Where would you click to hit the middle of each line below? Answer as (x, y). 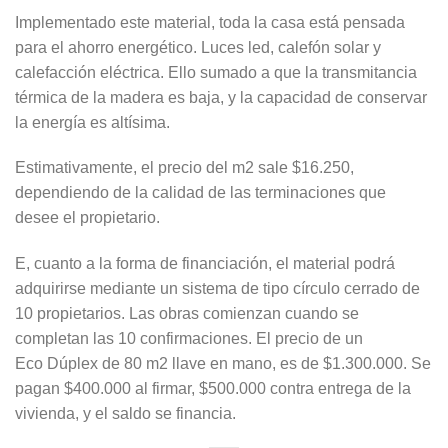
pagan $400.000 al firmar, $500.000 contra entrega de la (213, 389)
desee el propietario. (87, 218)
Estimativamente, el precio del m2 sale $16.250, (184, 168)
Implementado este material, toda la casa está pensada (210, 22)
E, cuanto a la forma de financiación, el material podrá (205, 264)
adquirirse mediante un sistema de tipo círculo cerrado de (217, 289)
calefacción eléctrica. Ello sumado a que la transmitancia (216, 72)
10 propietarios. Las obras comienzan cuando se (187, 314)
